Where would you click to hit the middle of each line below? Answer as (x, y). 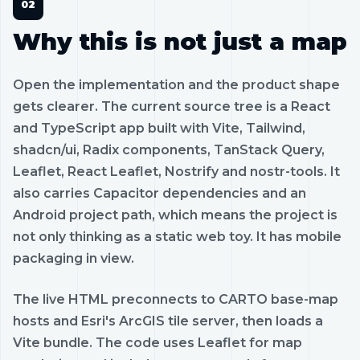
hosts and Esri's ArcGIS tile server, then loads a (168, 321)
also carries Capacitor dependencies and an (160, 193)
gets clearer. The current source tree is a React (172, 106)
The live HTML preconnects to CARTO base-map (176, 299)
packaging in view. (74, 258)
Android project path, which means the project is (175, 215)
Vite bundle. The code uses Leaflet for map (157, 342)
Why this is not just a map (180, 41)
